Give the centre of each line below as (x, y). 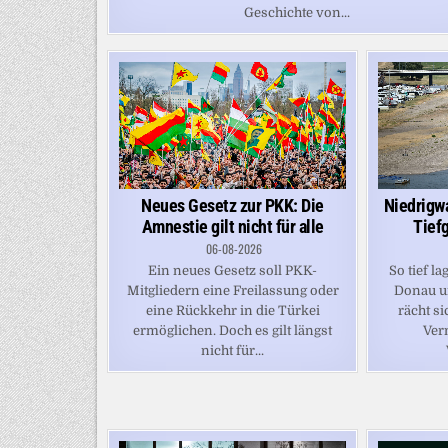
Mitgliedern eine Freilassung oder (232, 291)
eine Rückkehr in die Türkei (232, 311)
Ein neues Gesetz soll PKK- (232, 271)
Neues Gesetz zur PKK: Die (232, 206)
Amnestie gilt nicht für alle (232, 227)
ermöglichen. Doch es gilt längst (232, 331)
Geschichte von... (297, 12)
